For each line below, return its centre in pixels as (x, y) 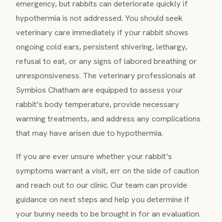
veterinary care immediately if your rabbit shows (102, 32)
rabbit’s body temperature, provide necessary (98, 104)
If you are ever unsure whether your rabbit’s (94, 156)
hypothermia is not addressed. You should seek (99, 18)
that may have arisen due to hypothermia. (89, 133)
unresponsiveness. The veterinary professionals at (106, 75)
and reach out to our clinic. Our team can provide (102, 185)
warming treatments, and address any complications (108, 118)
